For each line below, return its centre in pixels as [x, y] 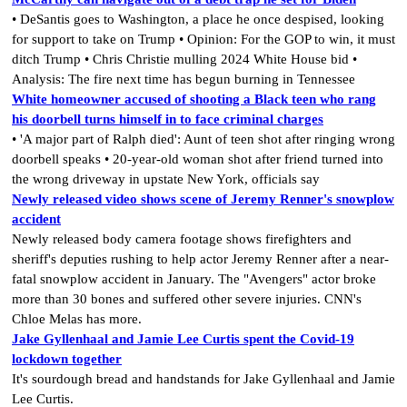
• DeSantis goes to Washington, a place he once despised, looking [198, 20]
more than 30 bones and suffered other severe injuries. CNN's [187, 299]
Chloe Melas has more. [77, 319]
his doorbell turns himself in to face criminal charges [168, 119]
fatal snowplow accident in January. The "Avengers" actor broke [194, 279]
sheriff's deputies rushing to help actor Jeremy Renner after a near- [200, 259]
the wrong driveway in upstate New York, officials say [166, 179]
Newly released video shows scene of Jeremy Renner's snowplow [203, 199]
